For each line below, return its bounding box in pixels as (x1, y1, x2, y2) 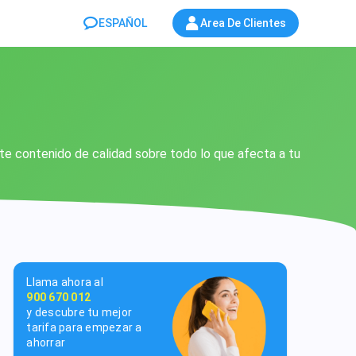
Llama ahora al (26, 276, 103, 288)
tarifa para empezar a (26, 321, 142, 334)
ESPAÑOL (98, 17, 147, 29)
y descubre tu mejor (26, 306, 133, 319)
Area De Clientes (200, 17, 286, 29)
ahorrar (26, 336, 66, 349)
